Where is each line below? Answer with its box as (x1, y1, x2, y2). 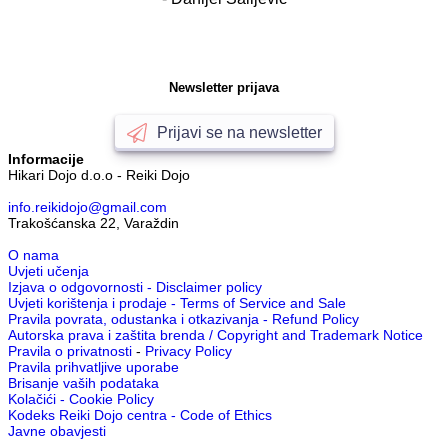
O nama (8, 246, 59, 263)
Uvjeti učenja (8, 262, 89, 279)
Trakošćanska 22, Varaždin (8, 214, 179, 231)
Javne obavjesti (8, 422, 106, 439)
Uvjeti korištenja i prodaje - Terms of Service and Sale (8, 294, 346, 311)
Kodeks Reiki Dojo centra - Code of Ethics (8, 406, 272, 423)
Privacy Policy (145, 342, 232, 359)
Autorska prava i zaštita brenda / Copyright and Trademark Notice (8, 326, 423, 343)
